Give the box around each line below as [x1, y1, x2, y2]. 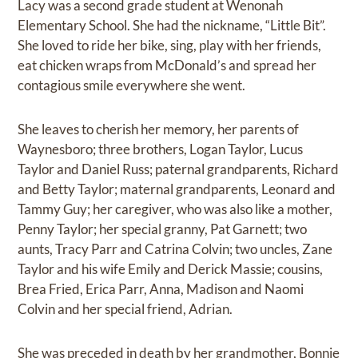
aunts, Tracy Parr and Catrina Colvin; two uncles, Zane [18, 240, 333, 257]
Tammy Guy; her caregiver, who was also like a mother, [18, 200, 333, 217]
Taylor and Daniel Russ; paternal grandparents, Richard [18, 160, 340, 177]
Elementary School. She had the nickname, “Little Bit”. [18, 16, 327, 34]
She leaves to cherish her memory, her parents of [18, 120, 300, 137]
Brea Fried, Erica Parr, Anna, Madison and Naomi [18, 280, 304, 297]
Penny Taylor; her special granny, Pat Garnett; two [18, 220, 308, 237]
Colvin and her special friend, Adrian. [18, 300, 233, 317]
